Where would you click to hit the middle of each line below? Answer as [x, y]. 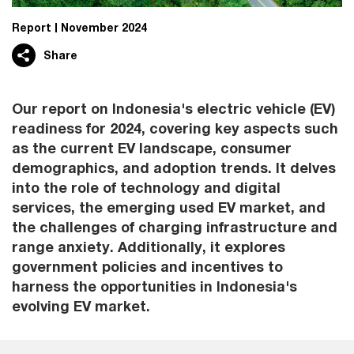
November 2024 [104, 27]
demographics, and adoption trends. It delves [174, 168]
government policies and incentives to [147, 266]
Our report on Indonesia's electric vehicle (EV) [174, 108]
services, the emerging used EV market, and [169, 207]
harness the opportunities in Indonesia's [154, 286]
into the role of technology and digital [146, 187]
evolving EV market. [81, 306]
